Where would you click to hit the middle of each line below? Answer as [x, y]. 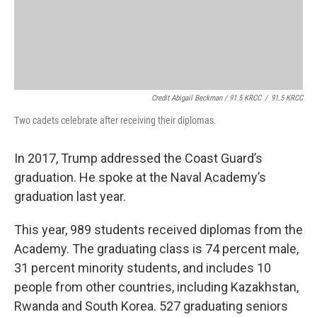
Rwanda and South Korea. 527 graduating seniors [151, 306]
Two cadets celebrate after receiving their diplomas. [115, 120]
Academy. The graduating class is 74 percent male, [156, 249]
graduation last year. [70, 196]
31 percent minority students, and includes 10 [143, 268]
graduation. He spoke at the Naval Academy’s [140, 177]
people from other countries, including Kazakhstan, [156, 287]
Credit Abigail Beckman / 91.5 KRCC [206, 98]
